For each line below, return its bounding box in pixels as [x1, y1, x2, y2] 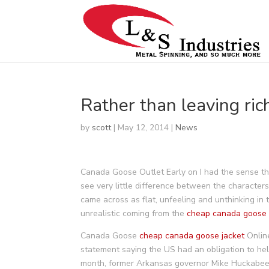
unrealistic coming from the [80, 208, 187, 219]
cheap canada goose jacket [139, 230, 245, 241]
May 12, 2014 [118, 122, 169, 133]
